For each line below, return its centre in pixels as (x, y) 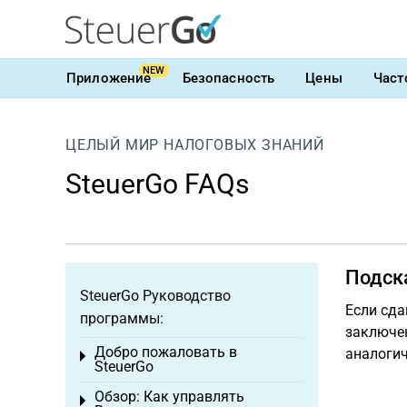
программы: (122, 318)
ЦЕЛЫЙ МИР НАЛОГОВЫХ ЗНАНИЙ (195, 145)
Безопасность (228, 78)
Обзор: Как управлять (169, 397)
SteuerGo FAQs (157, 184)
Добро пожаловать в (166, 352)
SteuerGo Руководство (155, 296)
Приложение (109, 78)
